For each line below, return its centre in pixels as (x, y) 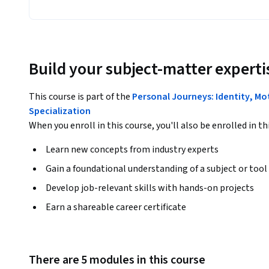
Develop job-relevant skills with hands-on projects (150, 188)
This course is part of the (80, 97)
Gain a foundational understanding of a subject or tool (156, 169)
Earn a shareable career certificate (116, 207)
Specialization (60, 111)
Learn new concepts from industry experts (132, 150)
